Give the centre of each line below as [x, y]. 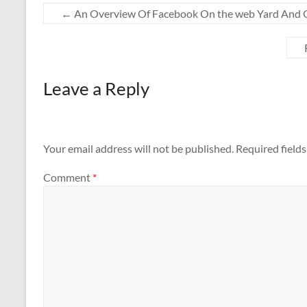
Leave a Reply [96, 88]
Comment [68, 177]
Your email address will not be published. [138, 149]
